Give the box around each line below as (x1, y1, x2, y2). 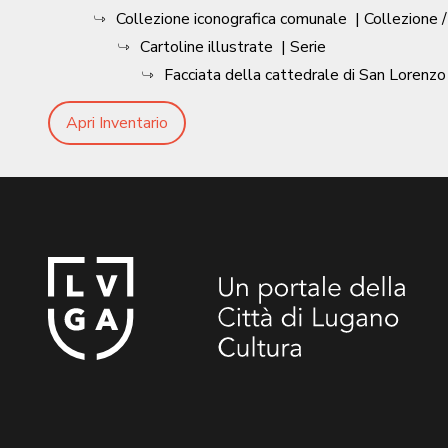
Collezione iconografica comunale (116, 7, 347, 30)
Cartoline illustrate (140, 35, 273, 58)
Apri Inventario (66, 111, 168, 134)
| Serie (281, 35, 326, 58)
